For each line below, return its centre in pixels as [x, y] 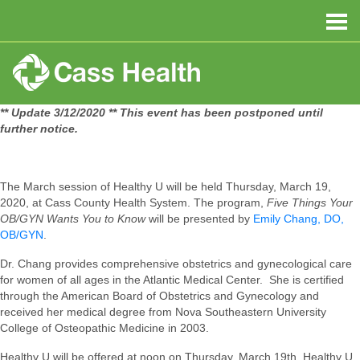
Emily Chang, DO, [299, 219]
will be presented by [201, 219]
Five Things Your [310, 202]
